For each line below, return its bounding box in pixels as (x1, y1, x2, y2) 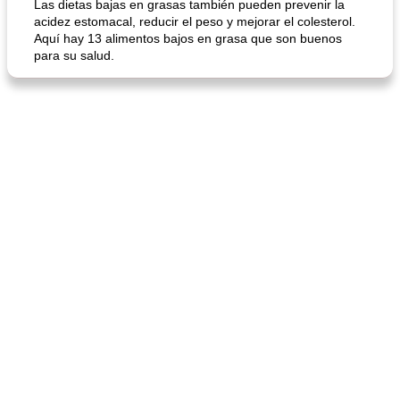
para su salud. (34, 48, 114, 62)
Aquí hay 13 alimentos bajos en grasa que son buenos (34, 31, 342, 46)
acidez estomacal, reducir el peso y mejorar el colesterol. (34, 14, 355, 29)
